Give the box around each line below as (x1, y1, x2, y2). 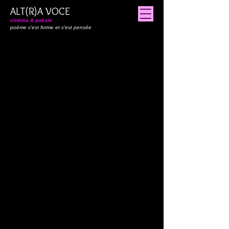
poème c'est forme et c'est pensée (10, 25, 91, 30)
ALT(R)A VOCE (10, 5, 70, 17)
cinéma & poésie (10, 17, 52, 23)
